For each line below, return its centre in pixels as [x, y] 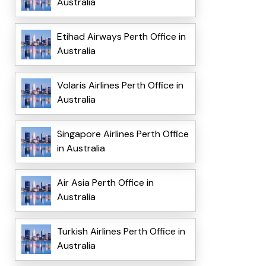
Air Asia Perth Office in [105, 183]
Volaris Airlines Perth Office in [120, 85]
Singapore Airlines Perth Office [123, 134]
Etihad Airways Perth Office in [121, 37]
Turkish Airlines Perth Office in [121, 232]
